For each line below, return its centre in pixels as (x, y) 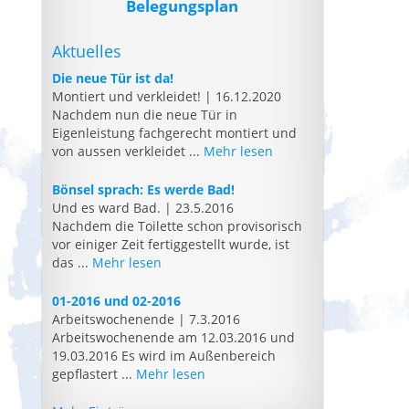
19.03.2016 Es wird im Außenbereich (164, 355)
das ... (73, 262)
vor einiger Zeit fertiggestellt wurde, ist (171, 244)
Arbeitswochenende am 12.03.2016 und (174, 337)
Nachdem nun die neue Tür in (145, 115)
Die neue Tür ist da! (113, 79)
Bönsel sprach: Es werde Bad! (144, 189)
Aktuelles (87, 51)
